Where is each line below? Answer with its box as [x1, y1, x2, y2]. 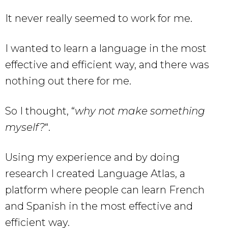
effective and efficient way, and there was [5, 59, 209, 71]
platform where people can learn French [5, 184, 205, 196]
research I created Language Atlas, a [5, 167, 185, 180]
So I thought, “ [5, 105, 75, 118]
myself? [5, 121, 45, 134]
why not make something [75, 105, 205, 118]
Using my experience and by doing [5, 151, 180, 164]
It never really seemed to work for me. [5, 12, 192, 25]
